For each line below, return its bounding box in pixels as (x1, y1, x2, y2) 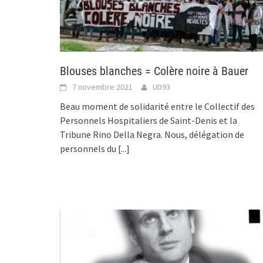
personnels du (60, 143, 118, 155)
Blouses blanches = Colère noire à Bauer (60, 64, 248, 79)
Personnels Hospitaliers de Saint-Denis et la (60, 114, 237, 127)
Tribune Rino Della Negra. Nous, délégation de (60, 129, 244, 141)
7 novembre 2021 (72, 82, 133, 93)
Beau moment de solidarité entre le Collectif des (60, 100, 255, 113)
